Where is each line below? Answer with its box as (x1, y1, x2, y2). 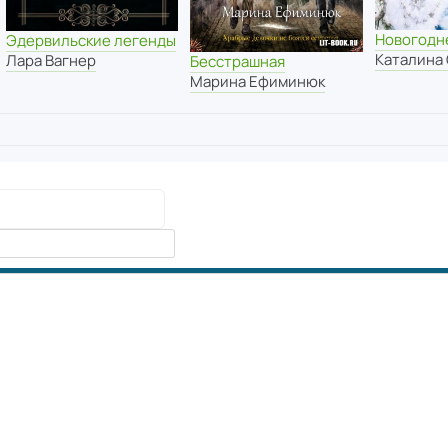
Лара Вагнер (5, 50, 96, 72)
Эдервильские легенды (5, 30, 176, 52)
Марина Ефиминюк (190, 71, 326, 92)
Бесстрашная (190, 51, 286, 72)
